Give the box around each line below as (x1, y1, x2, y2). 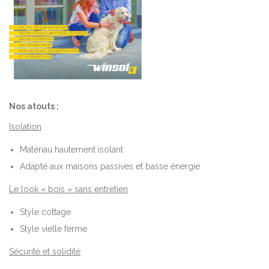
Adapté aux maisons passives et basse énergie (20, 161, 201, 171)
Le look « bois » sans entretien (9, 184, 128, 194)
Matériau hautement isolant (20, 144, 124, 154)
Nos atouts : (9, 101, 59, 111)
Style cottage (20, 207, 71, 217)
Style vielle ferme (20, 223, 88, 234)
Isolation (9, 121, 41, 131)
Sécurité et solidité (9, 246, 80, 256)
